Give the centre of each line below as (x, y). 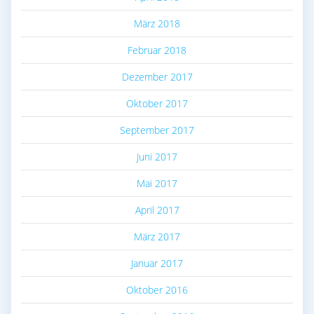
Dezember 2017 (157, 77)
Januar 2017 (157, 264)
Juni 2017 (157, 157)
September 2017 (157, 130)
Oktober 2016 (157, 290)
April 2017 (157, 210)
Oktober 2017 (157, 104)
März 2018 (157, 24)
